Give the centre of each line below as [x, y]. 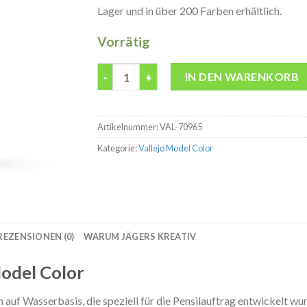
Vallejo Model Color [175, 148]
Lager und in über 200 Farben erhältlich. [189, 11]
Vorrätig [123, 41]
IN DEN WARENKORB [242, 76]
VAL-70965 [181, 126]
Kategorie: [118, 148]
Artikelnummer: [128, 126]
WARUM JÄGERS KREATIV [140, 236]
